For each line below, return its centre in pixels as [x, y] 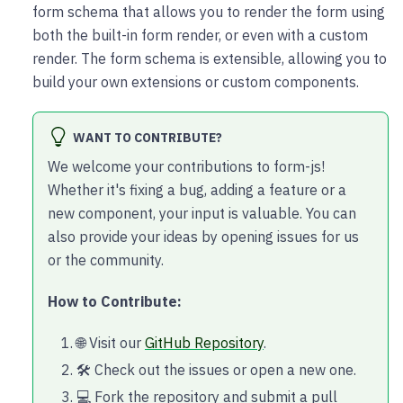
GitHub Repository [204, 342]
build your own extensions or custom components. [196, 81]
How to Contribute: [115, 301]
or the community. [106, 260]
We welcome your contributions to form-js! [186, 166]
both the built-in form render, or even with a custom [200, 35]
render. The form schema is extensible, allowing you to [210, 58]
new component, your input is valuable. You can [202, 213]
